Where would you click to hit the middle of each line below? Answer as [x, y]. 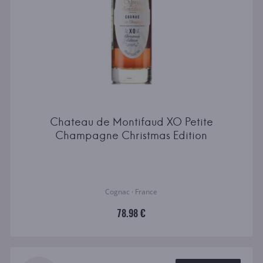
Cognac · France [131, 192]
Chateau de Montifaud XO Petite [131, 122]
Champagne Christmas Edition [131, 136]
